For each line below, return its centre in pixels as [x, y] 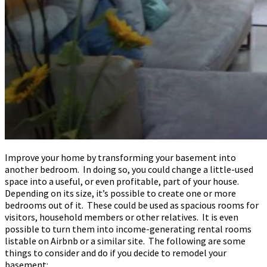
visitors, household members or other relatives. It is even [122, 217]
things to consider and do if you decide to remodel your [116, 252]
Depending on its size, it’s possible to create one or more [120, 193]
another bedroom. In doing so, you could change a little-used [129, 169]
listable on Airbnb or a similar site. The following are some [125, 240]
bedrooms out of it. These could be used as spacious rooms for [132, 205]
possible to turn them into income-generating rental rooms [128, 229]
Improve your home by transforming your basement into [120, 157]
